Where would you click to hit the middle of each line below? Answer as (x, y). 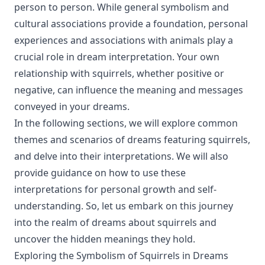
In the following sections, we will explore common (126, 123)
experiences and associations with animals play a (124, 40)
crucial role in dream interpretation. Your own (117, 57)
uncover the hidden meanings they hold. (105, 239)
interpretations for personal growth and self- (115, 189)
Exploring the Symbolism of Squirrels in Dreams (121, 256)
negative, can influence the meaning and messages (129, 90)
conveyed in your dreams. (72, 106)
